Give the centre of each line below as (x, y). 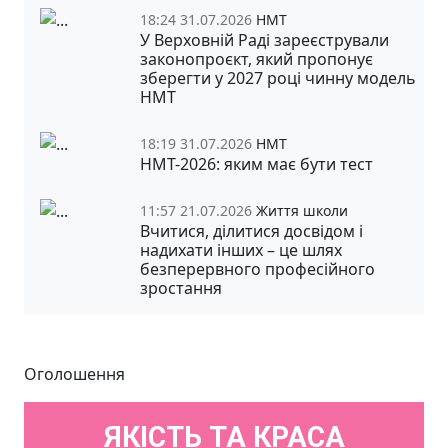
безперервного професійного (257, 268)
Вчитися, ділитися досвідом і (251, 230)
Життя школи (302, 210)
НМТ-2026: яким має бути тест (256, 163)
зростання (181, 287)
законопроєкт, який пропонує (256, 58)
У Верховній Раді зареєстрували (264, 39)
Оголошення (74, 373)
